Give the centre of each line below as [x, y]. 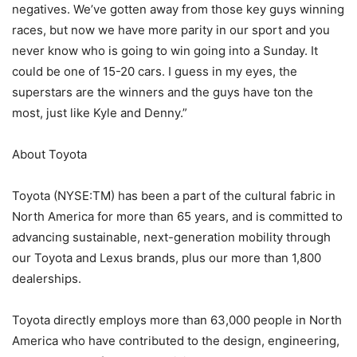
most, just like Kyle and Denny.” [100, 113]
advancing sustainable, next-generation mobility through [171, 237]
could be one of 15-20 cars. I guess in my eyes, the [155, 72]
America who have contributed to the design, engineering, [176, 341]
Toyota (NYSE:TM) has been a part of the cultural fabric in [174, 196]
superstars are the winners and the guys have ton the [163, 92]
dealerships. [47, 279]
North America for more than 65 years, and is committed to [177, 217]
